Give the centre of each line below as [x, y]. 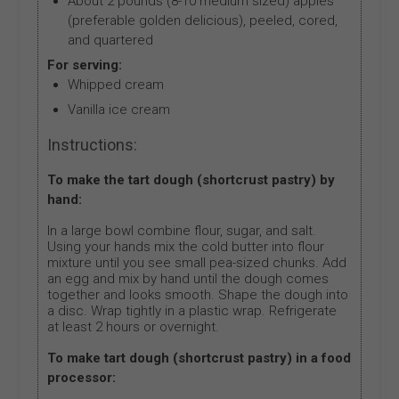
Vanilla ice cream [118, 110]
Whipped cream [115, 85]
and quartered [110, 41]
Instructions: [93, 145]
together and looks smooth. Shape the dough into [198, 295]
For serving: [85, 65]
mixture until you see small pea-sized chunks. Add [197, 263]
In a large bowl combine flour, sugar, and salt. [182, 231]
